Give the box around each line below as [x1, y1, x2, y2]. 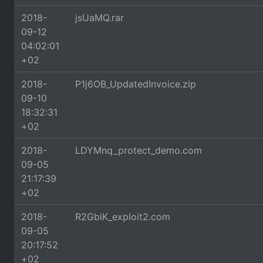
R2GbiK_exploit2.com [75, 211, 170, 222]
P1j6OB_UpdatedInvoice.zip [75, 78, 196, 90]
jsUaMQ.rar [75, 12, 124, 23]
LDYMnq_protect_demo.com [75, 144, 202, 156]
